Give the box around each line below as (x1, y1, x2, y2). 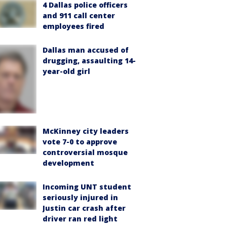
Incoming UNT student (43, 181, 131, 192)
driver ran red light (43, 213, 118, 223)
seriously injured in (43, 192, 118, 202)
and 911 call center (43, 10, 115, 20)
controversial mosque (43, 147, 128, 157)
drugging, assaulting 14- (43, 55, 136, 65)
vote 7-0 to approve (43, 136, 117, 146)
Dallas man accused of (43, 45, 129, 55)
